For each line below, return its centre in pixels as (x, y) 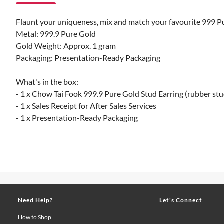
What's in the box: (47, 82)
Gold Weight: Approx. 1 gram (66, 46)
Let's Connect (181, 200)
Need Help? (35, 200)
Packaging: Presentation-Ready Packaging (88, 58)
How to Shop (35, 217)
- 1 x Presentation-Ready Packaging (77, 118)
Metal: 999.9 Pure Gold (56, 34)
